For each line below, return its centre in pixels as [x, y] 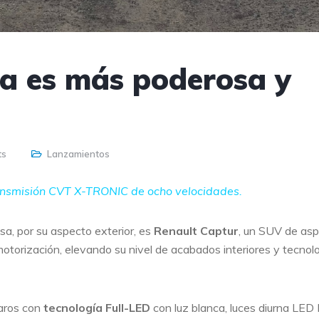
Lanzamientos [78, 154]
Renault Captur [196, 231]
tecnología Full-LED [97, 308]
